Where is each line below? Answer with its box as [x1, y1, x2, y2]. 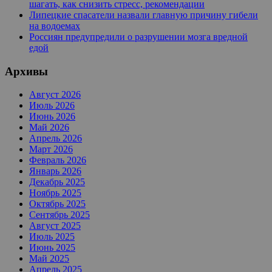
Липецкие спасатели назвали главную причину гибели [29, 10, 258, 20]
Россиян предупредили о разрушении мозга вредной [29, 32, 248, 42]
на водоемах [29, 21, 80, 31]
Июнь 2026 [29, 111, 75, 122]
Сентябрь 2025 [29, 209, 90, 220]
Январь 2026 [29, 166, 81, 177]
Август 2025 [29, 220, 81, 231]
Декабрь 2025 [29, 177, 85, 188]
